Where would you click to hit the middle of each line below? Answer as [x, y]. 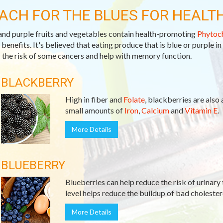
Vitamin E [201, 110]
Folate [134, 99]
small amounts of [95, 110]
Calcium [155, 110]
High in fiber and [94, 99]
